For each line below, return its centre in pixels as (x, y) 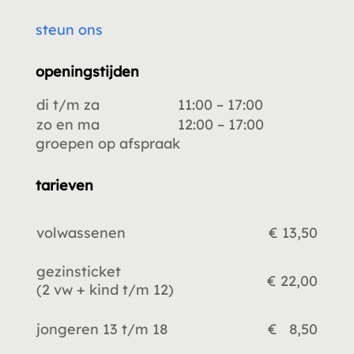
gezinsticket (78, 271)
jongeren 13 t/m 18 (102, 329)
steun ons (69, 29)
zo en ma (68, 124)
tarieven (64, 185)
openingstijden (87, 71)
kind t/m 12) (131, 289)
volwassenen (81, 232)
